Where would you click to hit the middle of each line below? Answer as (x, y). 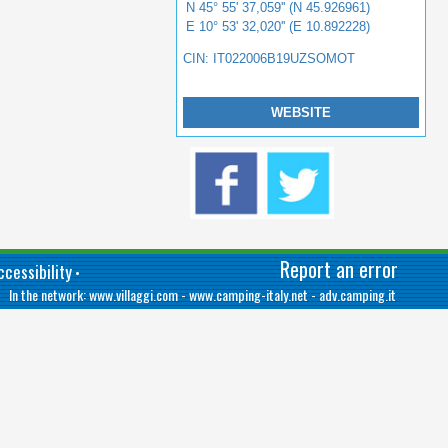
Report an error (339, 269)
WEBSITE (301, 112)
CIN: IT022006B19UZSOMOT (269, 58)
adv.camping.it (357, 294)
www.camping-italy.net (248, 294)
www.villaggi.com (133, 294)
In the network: (49, 294)
